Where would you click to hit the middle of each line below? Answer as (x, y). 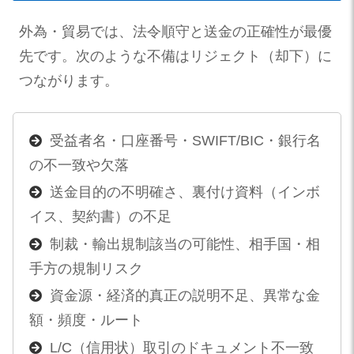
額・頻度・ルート (86, 320)
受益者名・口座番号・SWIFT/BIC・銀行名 (185, 140)
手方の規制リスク (86, 268)
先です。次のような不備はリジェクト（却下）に (175, 56)
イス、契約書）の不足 (100, 217)
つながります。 (69, 81)
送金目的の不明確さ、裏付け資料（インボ (185, 192)
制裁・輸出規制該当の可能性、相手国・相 (185, 244)
